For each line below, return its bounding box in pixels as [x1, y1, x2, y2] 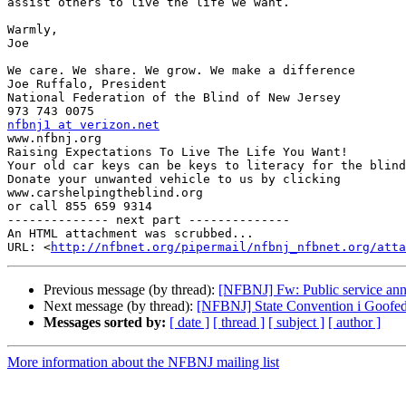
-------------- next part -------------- [7, 213, 290, 227]
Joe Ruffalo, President [7, 77, 167, 92]
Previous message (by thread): [43, 282, 218, 298]
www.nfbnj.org [7, 131, 101, 146]
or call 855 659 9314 [7, 199, 152, 214]
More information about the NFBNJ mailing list [7, 354, 279, 371]
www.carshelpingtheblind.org [7, 186, 203, 200]
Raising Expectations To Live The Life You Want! [7, 145, 348, 159]
